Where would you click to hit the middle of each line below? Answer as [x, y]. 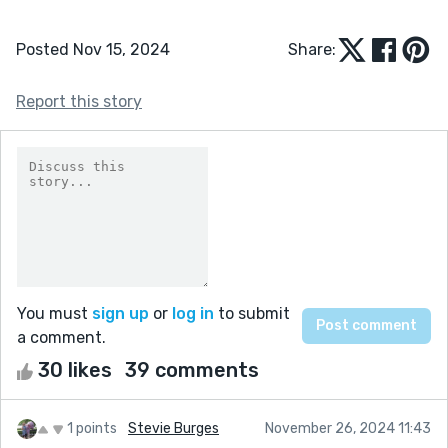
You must [54, 313]
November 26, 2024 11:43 [348, 428]
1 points [92, 428]
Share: [312, 49]
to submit [252, 313]
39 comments [192, 369]
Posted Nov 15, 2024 [93, 49]
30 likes [75, 369]
